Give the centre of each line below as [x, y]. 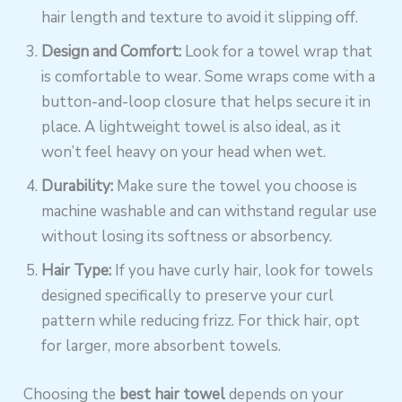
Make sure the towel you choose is [236, 187]
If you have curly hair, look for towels [243, 271]
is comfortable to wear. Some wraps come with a [209, 77]
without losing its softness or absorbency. [187, 237]
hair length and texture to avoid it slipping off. [200, 18]
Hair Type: [77, 271]
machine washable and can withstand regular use [210, 212]
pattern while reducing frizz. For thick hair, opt [201, 321]
